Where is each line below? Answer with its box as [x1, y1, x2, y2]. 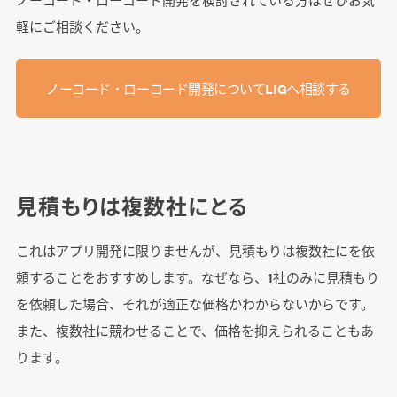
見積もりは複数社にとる [15, 191, 248, 222]
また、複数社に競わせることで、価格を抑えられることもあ [15, 321, 374, 340]
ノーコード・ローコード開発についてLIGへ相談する [46, 79, 351, 98]
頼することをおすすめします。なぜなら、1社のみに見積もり [15, 268, 379, 287]
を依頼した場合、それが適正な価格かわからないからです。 [15, 294, 374, 314]
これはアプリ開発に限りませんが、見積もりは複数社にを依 [15, 241, 375, 261]
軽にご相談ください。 [15, 17, 149, 36]
